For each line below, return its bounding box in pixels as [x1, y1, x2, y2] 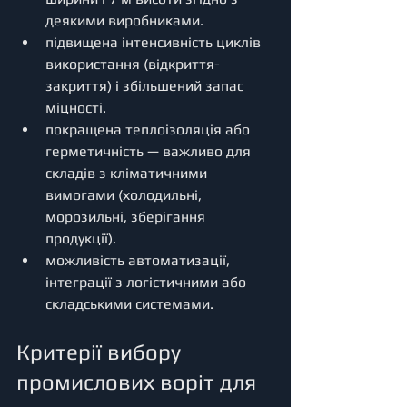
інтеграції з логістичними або [45, 273, 250, 291]
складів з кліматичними [45, 164, 211, 182]
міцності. [45, 98, 110, 116]
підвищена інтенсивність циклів [45, 33, 264, 51]
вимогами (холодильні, [45, 185, 205, 203]
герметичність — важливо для [45, 142, 254, 160]
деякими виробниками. [45, 11, 203, 29]
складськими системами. [45, 294, 217, 313]
